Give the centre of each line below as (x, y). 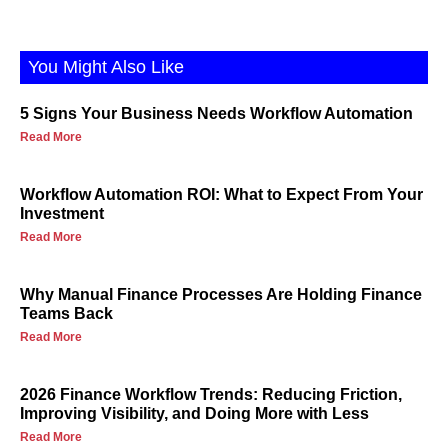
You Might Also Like (106, 67)
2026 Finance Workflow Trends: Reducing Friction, (211, 395)
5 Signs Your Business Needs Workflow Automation (216, 114)
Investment (62, 214)
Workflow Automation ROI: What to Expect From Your (221, 195)
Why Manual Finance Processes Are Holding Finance (221, 295)
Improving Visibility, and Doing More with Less (194, 414)
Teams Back (66, 314)
